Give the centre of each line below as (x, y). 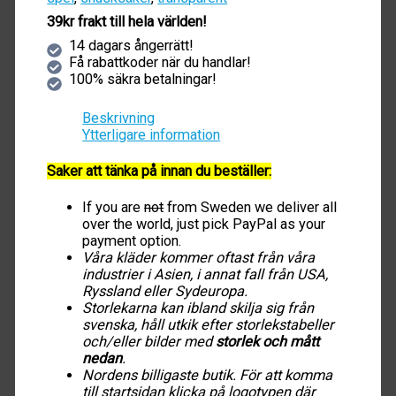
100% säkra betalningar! (142, 80)
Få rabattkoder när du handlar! (160, 63)
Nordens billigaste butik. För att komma (208, 375)
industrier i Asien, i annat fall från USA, (206, 274)
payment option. (132, 240)
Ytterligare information (152, 135)
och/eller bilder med (149, 341)
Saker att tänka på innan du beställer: (160, 171)
